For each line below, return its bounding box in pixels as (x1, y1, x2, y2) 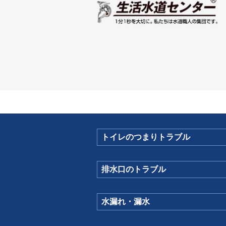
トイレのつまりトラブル (101, 132, 190, 141)
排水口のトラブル (101, 164, 166, 174)
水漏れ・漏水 (101, 197, 150, 206)
